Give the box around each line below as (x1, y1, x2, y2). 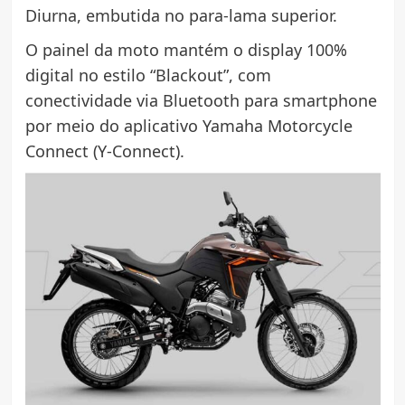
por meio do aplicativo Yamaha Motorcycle (24, 115, 353, 137)
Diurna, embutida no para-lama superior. (24, 5, 337, 27)
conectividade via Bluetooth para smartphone (24, 89, 377, 112)
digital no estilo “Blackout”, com (24, 64, 271, 87)
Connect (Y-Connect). (24, 140, 184, 163)
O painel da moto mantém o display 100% (24, 39, 347, 61)
